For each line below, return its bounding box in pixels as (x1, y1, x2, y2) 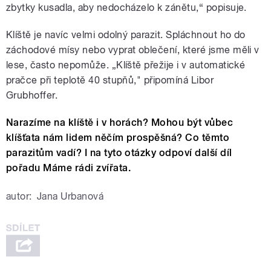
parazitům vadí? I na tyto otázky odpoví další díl (6, 146, 232, 158)
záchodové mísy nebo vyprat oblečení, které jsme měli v (6, 44, 260, 56)
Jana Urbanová (36, 190, 104, 202)
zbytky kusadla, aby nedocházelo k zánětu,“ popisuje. (6, 1, 247, 13)
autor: (6, 190, 32, 202)
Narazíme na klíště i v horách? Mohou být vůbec (6, 116, 233, 128)
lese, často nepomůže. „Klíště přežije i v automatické (6, 59, 246, 71)
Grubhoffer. (6, 89, 58, 101)
